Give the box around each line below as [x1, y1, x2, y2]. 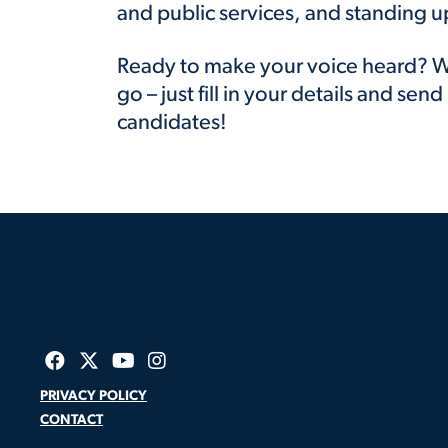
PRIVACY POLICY [40, 389, 147, 404]
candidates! [117, 112, 231, 135]
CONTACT [40, 413, 103, 428]
